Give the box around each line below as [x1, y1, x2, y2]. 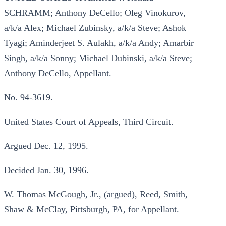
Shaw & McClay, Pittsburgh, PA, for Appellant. [4, 204, 179, 214]
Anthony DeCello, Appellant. [4, 68, 111, 78]
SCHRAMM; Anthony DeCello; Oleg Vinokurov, [4, 8, 186, 18]
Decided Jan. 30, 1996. [4, 165, 89, 175]
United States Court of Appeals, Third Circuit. [4, 117, 174, 127]
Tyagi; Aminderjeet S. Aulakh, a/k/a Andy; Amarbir [4, 38, 194, 48]
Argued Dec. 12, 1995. [4, 141, 88, 151]
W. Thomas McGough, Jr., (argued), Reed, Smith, [4, 189, 188, 199]
